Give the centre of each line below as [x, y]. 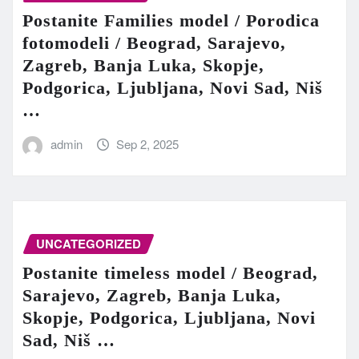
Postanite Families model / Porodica [171, 21]
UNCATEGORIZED [89, 244]
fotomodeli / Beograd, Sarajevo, [154, 43]
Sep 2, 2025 [148, 144]
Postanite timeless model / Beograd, [170, 272]
